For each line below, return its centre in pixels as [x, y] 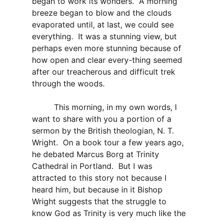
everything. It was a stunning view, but [104, 37]
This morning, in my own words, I [104, 107]
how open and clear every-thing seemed [107, 60]
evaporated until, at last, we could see [103, 25]
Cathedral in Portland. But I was [92, 166]
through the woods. [68, 84]
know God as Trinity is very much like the [109, 213]
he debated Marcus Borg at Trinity [96, 154]
